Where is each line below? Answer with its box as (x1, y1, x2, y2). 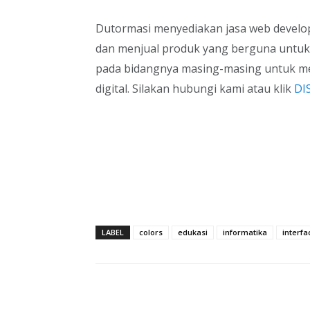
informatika (223, 226, 267, 237)
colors (139, 226, 163, 237)
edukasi (178, 226, 208, 237)
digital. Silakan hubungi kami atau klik (95, 80, 291, 96)
